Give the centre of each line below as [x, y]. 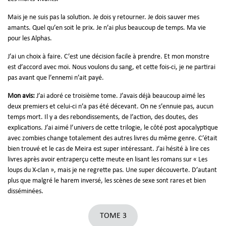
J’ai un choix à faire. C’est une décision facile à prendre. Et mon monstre [108, 56]
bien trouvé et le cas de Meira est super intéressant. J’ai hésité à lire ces [108, 149]
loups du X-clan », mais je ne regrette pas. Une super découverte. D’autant [112, 170]
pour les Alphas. [30, 38]
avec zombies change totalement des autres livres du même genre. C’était [112, 138]
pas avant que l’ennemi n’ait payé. [56, 78]
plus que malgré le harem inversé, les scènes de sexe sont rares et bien [107, 181]
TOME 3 [113, 216]
